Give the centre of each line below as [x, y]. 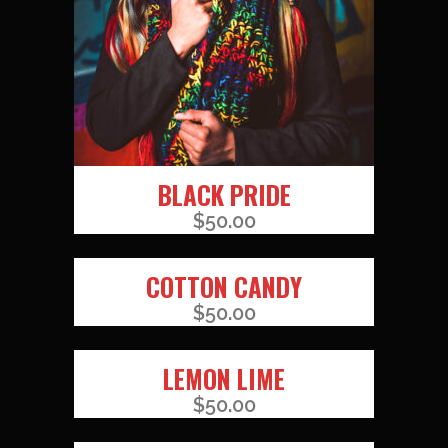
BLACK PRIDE [224, 194]
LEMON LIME [224, 378]
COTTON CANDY [224, 286]
